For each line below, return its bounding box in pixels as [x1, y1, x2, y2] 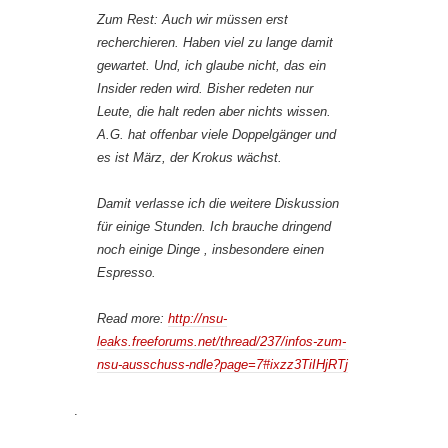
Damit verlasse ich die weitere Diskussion [97, 196, 339, 212]
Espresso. [97, 265, 156, 281]
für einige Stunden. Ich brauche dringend [97, 219, 331, 235]
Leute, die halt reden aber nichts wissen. [97, 104, 331, 120]
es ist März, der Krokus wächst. [97, 150, 282, 166]
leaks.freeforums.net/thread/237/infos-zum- [97, 334, 346, 350]
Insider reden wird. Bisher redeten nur [97, 81, 313, 97]
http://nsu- [168, 311, 227, 327]
